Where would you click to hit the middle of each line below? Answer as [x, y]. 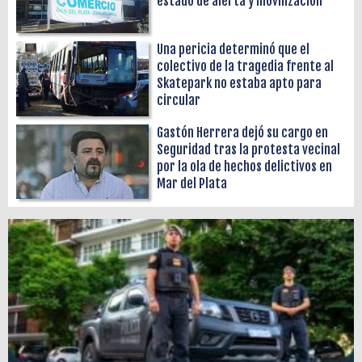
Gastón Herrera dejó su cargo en [243, 132]
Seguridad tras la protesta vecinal [249, 149]
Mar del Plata [192, 183]
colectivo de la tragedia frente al [246, 67]
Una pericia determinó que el [234, 50]
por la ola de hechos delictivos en [245, 166]
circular [179, 101]
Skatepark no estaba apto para [240, 84]
